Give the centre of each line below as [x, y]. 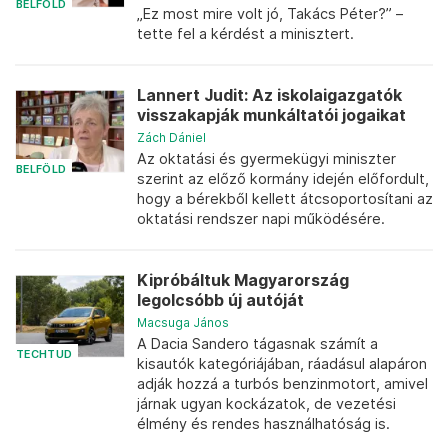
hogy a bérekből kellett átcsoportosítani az [285, 198]
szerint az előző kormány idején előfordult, [283, 178]
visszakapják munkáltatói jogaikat [271, 115]
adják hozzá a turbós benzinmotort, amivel [282, 383]
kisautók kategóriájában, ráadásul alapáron [282, 363]
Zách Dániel [171, 137]
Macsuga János [183, 322]
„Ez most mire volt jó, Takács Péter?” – [270, 13]
